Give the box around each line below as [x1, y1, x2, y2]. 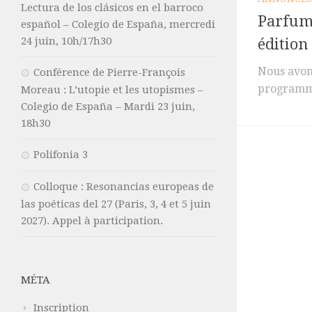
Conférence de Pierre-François [33, 65, 185, 79]
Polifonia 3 [33, 148, 88, 161]
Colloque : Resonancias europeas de [33, 180, 214, 193]
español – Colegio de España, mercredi [21, 17, 215, 31]
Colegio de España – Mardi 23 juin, [21, 100, 195, 113]
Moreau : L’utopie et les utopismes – [21, 83, 203, 96]
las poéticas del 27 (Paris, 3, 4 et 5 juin [21, 197, 211, 210]
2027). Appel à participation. [21, 214, 163, 227]
